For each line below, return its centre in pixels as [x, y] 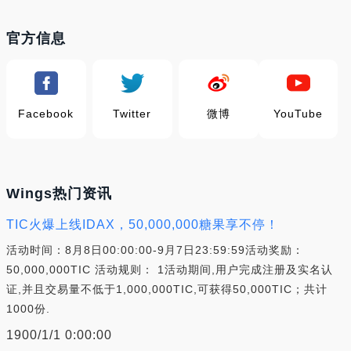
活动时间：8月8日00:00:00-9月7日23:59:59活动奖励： [155, 250]
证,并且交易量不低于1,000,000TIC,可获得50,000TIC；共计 [167, 289]
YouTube [299, 114]
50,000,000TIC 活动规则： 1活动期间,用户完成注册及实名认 [170, 270]
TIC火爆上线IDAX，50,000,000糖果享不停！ [143, 224]
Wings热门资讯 [59, 194]
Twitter [132, 114]
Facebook [46, 114]
